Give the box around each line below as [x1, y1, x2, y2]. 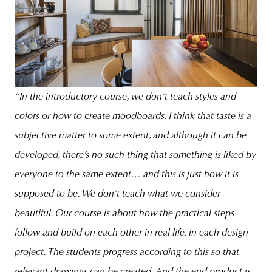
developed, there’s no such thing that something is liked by [15, 150, 256, 160]
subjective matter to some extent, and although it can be [15, 131, 246, 141]
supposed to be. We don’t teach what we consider [15, 189, 220, 199]
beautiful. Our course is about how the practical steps [15, 208, 234, 219]
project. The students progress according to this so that [15, 247, 239, 257]
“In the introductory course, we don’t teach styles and [15, 92, 236, 102]
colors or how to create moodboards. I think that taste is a [15, 111, 251, 121]
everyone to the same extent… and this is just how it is [15, 169, 239, 180]
